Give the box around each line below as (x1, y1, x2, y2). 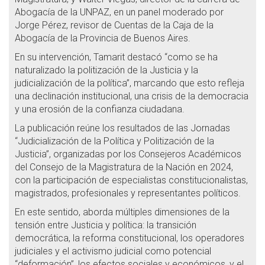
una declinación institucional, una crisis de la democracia (15, 91, 248, 102)
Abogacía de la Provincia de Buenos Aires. (15, 33, 190, 44)
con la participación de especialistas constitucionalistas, (15, 174, 248, 186)
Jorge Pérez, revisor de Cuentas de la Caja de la (15, 20, 214, 31)
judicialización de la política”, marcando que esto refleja (15, 77, 244, 89)
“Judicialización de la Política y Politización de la (15, 135, 214, 147)
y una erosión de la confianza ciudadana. (15, 104, 185, 115)
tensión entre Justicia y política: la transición (15, 219, 196, 231)
